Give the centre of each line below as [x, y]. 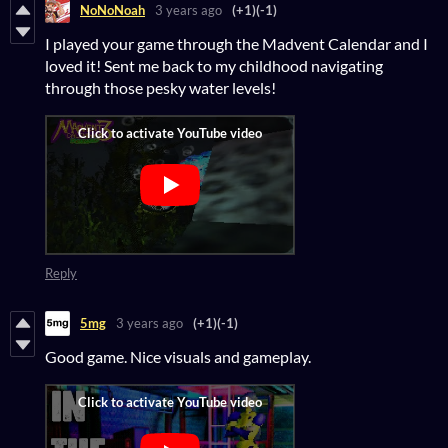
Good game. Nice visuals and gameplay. [178, 356]
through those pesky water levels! [160, 87]
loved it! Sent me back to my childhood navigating [214, 65]
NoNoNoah [112, 10]
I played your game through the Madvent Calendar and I [236, 43]
